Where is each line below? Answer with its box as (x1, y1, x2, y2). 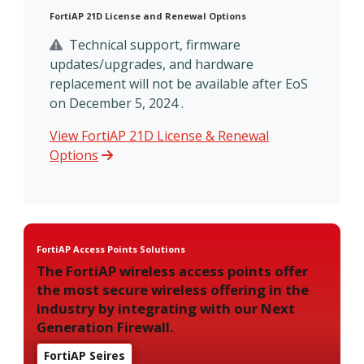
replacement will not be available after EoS (50, 75, 308, 93)
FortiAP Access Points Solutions (37, 243, 185, 256)
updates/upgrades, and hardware (50, 55, 253, 74)
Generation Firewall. (37, 318, 174, 337)
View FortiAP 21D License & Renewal (50, 127, 269, 145)
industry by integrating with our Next (37, 299, 295, 318)
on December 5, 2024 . (50, 94, 184, 113)
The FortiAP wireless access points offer (37, 262, 308, 281)
